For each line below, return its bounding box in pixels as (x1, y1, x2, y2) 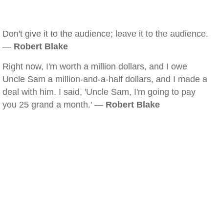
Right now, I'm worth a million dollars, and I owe (2, 62, 187, 71)
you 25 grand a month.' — (2, 100, 106, 109)
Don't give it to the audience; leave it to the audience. (2, 29, 208, 39)
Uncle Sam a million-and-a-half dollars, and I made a (2, 74, 207, 84)
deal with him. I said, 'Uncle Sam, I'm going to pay (2, 87, 196, 97)
